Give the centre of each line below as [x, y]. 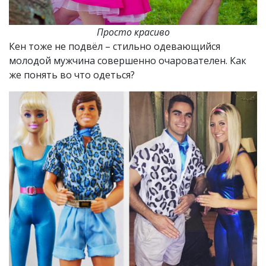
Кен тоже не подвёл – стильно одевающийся [115, 46]
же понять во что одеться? [72, 75]
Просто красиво [133, 32]
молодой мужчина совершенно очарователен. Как [128, 60]
